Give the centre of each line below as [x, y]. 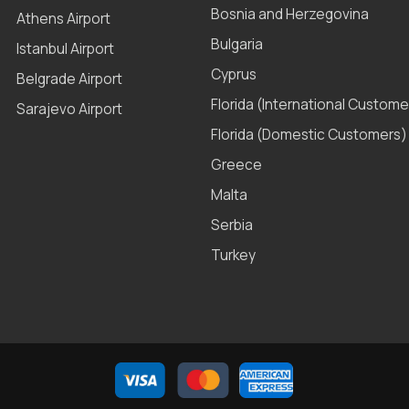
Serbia [232, 225]
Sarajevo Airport [70, 110]
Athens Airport [64, 19]
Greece [237, 165]
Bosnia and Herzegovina [290, 15]
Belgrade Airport [70, 79]
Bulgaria [237, 45]
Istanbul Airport [66, 49]
